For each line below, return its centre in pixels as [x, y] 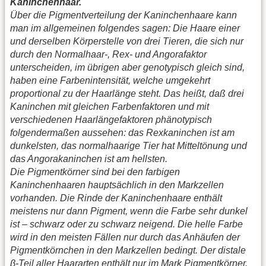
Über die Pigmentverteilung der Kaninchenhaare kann [123, 15]
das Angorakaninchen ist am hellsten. [89, 159]
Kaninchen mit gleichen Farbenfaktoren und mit [110, 106]
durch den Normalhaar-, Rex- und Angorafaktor [108, 54]
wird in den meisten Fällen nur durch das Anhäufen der [125, 237]
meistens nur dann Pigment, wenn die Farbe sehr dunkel [129, 211]
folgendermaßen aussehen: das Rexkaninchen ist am [122, 132]
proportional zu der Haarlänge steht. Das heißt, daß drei [127, 93]
